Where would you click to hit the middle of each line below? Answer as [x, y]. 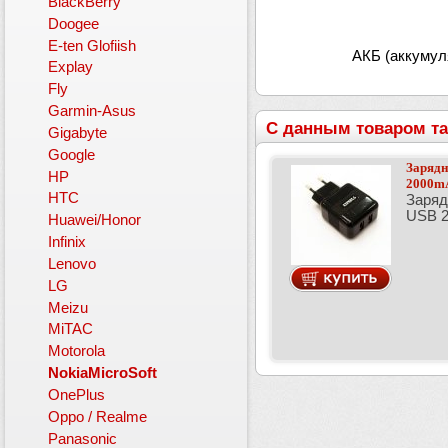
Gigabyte [78, 132]
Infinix [67, 242]
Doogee [74, 23]
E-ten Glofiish [92, 45]
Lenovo [72, 263]
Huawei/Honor [95, 220]
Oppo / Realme [98, 416]
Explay [71, 67]
